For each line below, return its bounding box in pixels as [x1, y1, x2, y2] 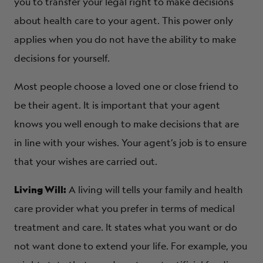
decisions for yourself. [14, 51, 110, 65]
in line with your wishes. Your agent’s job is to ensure [14, 136, 247, 149]
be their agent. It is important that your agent [14, 98, 220, 112]
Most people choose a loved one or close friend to [14, 79, 238, 93]
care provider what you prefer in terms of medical [14, 201, 235, 215]
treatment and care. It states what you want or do [14, 220, 237, 234]
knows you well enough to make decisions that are [14, 117, 239, 130]
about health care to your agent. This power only [14, 14, 233, 27]
